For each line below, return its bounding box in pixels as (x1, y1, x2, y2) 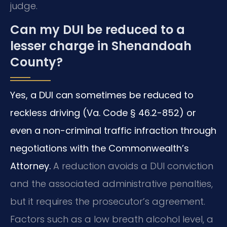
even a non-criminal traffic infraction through (10, 124, 216, 137)
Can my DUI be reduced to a (10, 21, 185, 39)
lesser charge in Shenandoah (10, 37, 192, 55)
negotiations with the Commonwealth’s (10, 142, 189, 155)
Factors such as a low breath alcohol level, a (10, 213, 213, 226)
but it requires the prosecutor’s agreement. (10, 195, 205, 208)
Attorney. (10, 160, 51, 173)
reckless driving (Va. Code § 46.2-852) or (10, 106, 196, 120)
